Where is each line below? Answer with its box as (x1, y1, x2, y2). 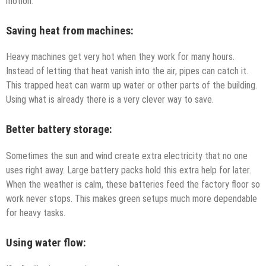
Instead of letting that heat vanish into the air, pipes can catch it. (6, 65, 248, 77)
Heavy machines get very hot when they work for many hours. (6, 51, 235, 63)
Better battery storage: (6, 123, 112, 137)
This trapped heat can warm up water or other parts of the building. (6, 80, 257, 91)
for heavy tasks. (6, 207, 65, 219)
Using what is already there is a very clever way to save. (6, 94, 214, 106)
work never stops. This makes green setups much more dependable (6, 193, 257, 205)
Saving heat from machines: (6, 24, 134, 37)
